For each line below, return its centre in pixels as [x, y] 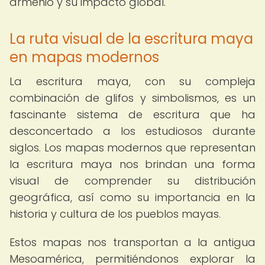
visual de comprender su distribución [132, 181]
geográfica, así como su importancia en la [132, 197]
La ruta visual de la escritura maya [131, 39]
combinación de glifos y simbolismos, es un [132, 98]
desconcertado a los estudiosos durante [132, 131]
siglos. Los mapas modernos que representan [132, 148]
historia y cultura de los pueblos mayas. [115, 214]
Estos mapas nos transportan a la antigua [132, 242]
